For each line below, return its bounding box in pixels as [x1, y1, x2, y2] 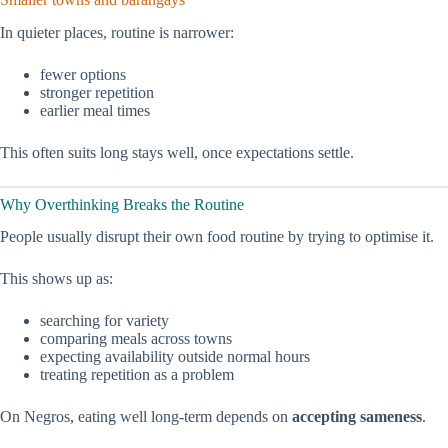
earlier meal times [40, 101, 150, 119]
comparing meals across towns [40, 330, 232, 348]
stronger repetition [40, 83, 154, 101]
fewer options [40, 65, 126, 83]
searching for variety [40, 312, 169, 330]
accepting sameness [292, 408, 422, 426]
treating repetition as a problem [40, 366, 234, 384]
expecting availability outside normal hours [40, 348, 310, 366]
